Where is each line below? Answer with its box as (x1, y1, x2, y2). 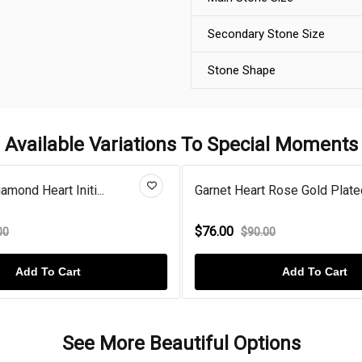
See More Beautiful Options (61, 331, 301, 355)
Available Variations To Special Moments (4, 133, 358, 156)
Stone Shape (208, 63, 276, 78)
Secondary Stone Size (208, 27, 325, 41)
